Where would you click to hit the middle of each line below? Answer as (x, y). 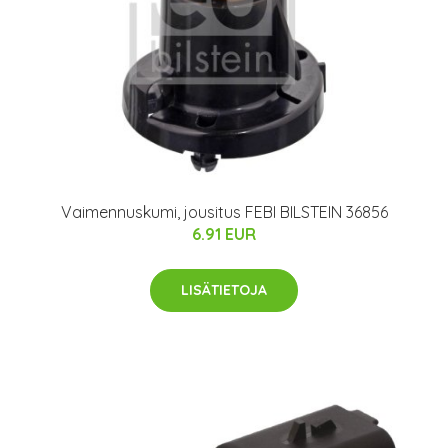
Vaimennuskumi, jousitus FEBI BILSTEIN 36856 (224, 211)
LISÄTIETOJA (224, 289)
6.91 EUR (224, 233)
